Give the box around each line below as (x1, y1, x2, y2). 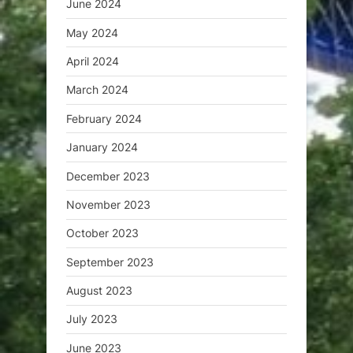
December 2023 (66, 169, 150, 183)
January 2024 (66, 140, 138, 154)
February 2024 (66, 111, 142, 125)
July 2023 (66, 312, 117, 326)
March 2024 (66, 83, 128, 97)
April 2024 (66, 54, 119, 69)
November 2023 (66, 197, 150, 211)
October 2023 (66, 226, 139, 240)
